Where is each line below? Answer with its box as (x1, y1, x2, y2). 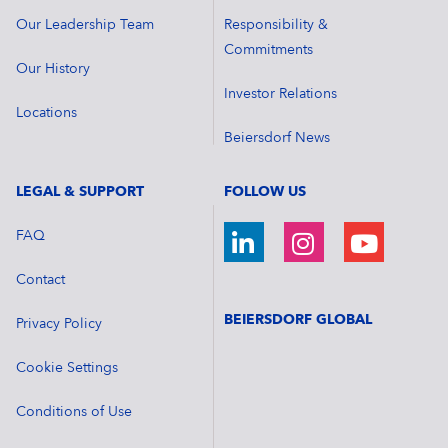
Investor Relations (224, 87, 337, 102)
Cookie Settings (15, 361, 118, 376)
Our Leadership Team (15, 18, 154, 33)
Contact (15, 273, 65, 288)
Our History (15, 62, 90, 77)
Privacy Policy (15, 317, 102, 332)
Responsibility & (224, 18, 328, 33)
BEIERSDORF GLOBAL (224, 313, 372, 328)
